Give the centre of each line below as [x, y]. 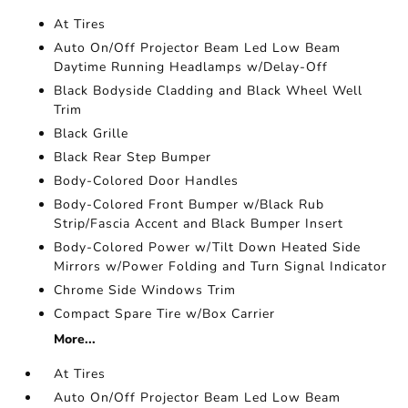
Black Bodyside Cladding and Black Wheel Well [209, 91]
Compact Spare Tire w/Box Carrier [165, 314]
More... [75, 339]
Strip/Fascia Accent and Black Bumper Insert [199, 224]
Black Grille [92, 133]
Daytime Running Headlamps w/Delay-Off [191, 67]
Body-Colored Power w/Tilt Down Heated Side [208, 247]
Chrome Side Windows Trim [145, 290]
